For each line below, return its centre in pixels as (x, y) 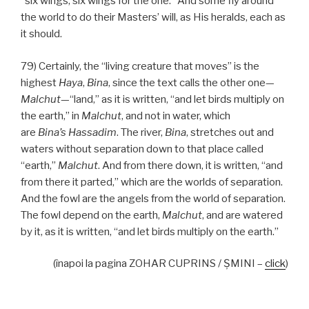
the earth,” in (51, 116)
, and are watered (242, 215)
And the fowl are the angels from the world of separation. (153, 198)
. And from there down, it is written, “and (190, 165)
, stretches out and (230, 132)
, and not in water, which (176, 116)
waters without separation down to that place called (142, 149)
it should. (41, 34)
